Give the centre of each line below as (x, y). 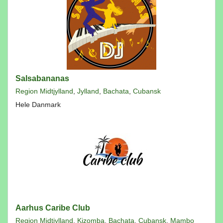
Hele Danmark (38, 105)
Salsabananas (42, 78)
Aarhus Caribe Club (53, 208)
